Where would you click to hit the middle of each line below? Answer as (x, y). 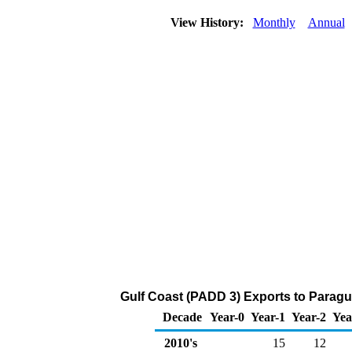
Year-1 (268, 317)
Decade (182, 317)
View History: (208, 22)
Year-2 (309, 317)
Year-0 (227, 317)
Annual (326, 22)
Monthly (274, 22)
